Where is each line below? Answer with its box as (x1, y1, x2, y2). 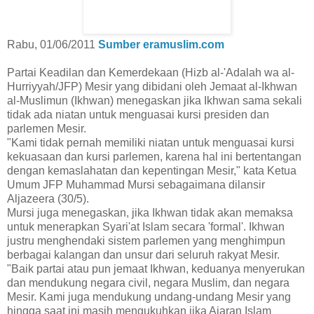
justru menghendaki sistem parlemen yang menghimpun (7, 235, 285, 247)
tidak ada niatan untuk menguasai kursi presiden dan (7, 109, 269, 121)
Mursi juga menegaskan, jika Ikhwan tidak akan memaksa (7, 207, 293, 219)
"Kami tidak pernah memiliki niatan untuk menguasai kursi (7, 137, 294, 149)
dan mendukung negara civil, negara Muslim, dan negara (7, 277, 289, 289)
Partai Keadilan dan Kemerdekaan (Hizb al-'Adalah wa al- (7, 67, 294, 79)
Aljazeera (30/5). (7, 193, 89, 205)
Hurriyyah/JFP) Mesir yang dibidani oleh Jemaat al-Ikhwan (7, 81, 297, 93)
